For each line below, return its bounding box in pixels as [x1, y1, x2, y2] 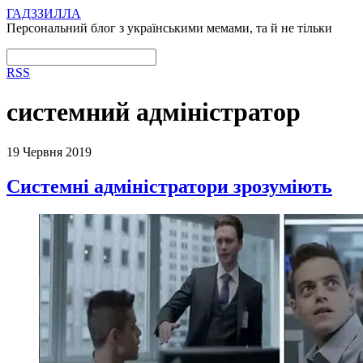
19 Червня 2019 [6, 144, 92, 159]
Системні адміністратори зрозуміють [6, 175, 332, 197]
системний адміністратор [6, 97, 301, 127]
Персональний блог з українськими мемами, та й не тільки [6, 21, 332, 35]
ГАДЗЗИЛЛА [6, 6, 81, 20]
